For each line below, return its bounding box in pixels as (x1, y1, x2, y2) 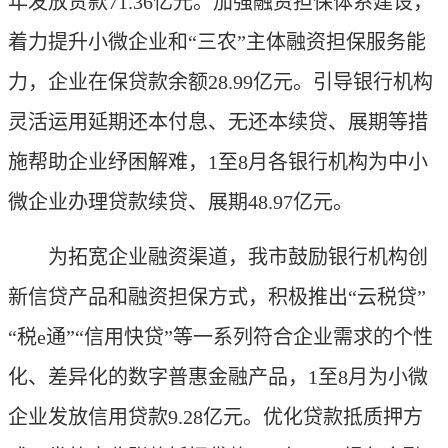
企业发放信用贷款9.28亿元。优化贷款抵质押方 (8, 406, 423, 428)
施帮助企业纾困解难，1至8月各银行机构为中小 (8, 151, 428, 173)
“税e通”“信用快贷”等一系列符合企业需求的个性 (8, 326, 433, 348)
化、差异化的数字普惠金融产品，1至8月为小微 (8, 366, 428, 388)
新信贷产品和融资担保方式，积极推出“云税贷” (8, 286, 426, 308)
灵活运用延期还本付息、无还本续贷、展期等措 (8, 111, 428, 133)
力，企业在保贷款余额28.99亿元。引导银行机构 (8, 71, 433, 93)
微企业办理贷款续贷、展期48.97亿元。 (8, 191, 353, 213)
